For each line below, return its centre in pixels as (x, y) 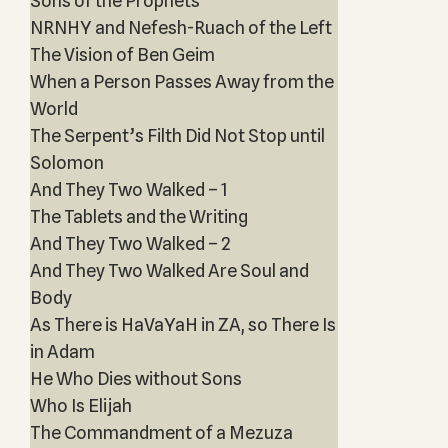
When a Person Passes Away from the (181, 81)
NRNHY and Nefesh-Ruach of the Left (180, 27)
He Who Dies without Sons (135, 378)
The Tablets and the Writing (138, 216)
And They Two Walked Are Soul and (169, 270)
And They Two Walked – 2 (130, 243)
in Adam (62, 351)
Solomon (66, 162)
